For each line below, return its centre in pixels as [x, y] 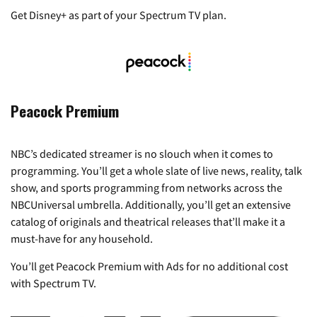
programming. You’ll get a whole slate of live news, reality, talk [156, 171]
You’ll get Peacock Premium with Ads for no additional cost [149, 266]
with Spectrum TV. [53, 283]
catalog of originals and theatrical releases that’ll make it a [148, 222]
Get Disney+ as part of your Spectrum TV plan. [119, 15]
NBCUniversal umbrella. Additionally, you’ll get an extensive [151, 205]
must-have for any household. [82, 239]
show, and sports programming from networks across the [146, 188]
